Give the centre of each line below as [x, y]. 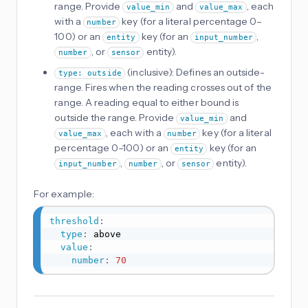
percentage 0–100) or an [113, 148]
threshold [74, 221]
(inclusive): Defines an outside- [195, 73]
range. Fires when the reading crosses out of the [163, 88]
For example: [64, 194]
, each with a [134, 133]
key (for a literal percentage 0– [191, 22]
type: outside [90, 74]
